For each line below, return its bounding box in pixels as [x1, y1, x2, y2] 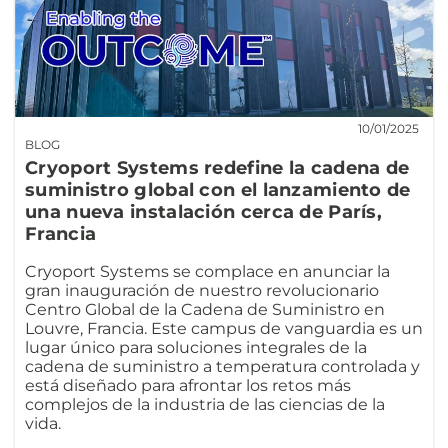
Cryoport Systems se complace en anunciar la [25, 262, 390, 282]
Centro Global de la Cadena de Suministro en [25, 300, 385, 320]
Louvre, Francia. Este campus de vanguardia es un [25, 319, 423, 339]
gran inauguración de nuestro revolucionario [25, 281, 379, 301]
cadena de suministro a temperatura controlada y [25, 357, 420, 377]
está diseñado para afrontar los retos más [25, 376, 351, 396]
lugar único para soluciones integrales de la [25, 338, 367, 358]
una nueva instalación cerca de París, [25, 201, 383, 224]
